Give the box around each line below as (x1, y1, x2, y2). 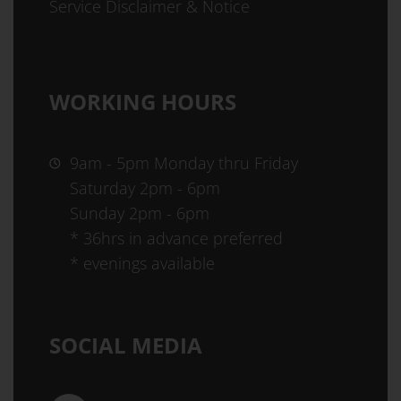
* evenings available (70, 252, 215, 274)
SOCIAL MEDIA (49, 330, 202, 360)
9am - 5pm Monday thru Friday (70, 152, 298, 174)
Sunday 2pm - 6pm (70, 202, 209, 224)
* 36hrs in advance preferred (70, 227, 283, 249)
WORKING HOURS (49, 87, 236, 116)
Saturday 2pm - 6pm (70, 177, 220, 199)
